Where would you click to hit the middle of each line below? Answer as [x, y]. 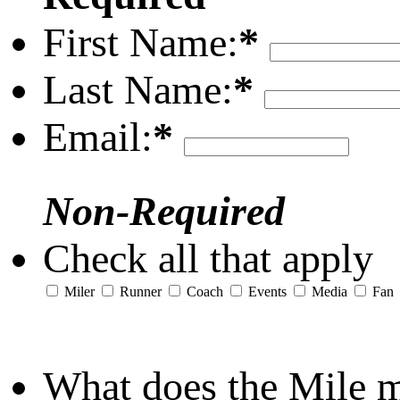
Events [267, 292]
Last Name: [138, 90]
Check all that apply [208, 259]
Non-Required [164, 212]
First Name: [141, 43]
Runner [141, 292]
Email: [98, 137]
